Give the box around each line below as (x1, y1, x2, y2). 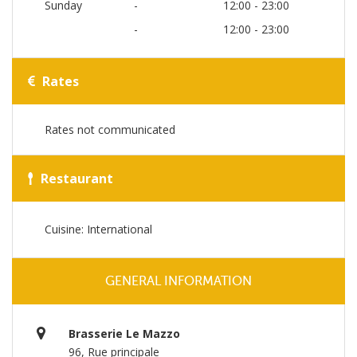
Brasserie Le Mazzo (69, 326, 180, 341)
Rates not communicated (45, 122, 175, 137)
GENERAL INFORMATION (105, 274, 252, 288)
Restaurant (37, 170, 113, 187)
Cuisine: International (45, 222, 152, 237)
